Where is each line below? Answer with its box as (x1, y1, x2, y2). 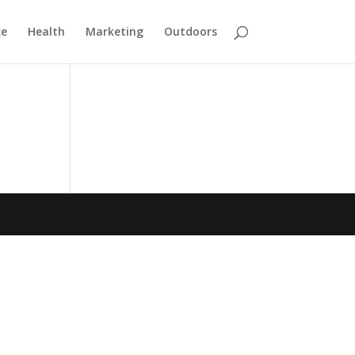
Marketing (85, 24, 143, 39)
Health (27, 24, 65, 39)
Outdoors (163, 24, 217, 39)
